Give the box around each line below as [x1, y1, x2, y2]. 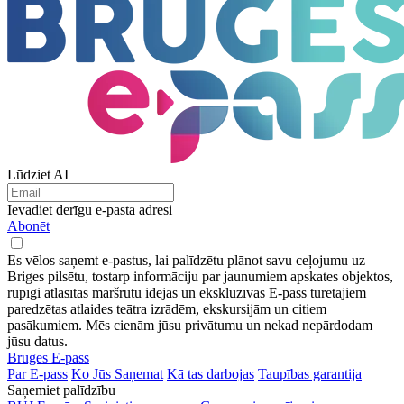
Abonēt [7, 218, 50, 234]
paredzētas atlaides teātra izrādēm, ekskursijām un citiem [7, 301, 326, 317]
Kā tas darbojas [167, 366, 254, 382]
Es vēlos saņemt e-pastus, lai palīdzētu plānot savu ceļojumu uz [7, 252, 365, 269]
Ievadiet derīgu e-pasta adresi [7, 202, 172, 218]
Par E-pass [7, 366, 68, 382]
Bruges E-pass [7, 350, 89, 366]
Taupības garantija [258, 366, 362, 382]
